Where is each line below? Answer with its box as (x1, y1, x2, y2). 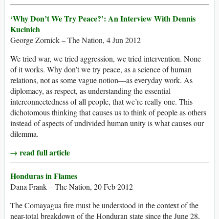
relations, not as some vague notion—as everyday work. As (10, 75, 193, 86)
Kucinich (10, 23, 40, 35)
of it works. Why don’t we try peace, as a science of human (10, 64, 192, 75)
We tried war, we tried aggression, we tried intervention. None (10, 53, 201, 64)
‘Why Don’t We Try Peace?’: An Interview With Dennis (10, 13, 196, 24)
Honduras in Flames (10, 170, 77, 182)
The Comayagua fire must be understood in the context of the (10, 200, 198, 211)
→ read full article (10, 147, 70, 158)
